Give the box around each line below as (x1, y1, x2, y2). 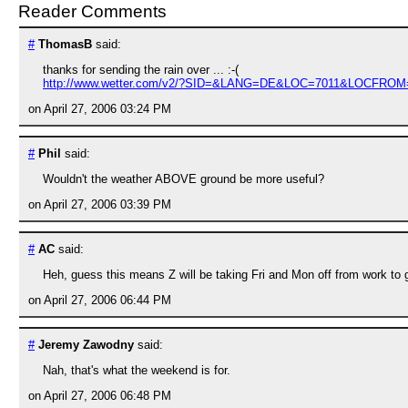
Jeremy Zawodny (38, 338, 134, 352)
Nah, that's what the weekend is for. (43, 363, 230, 378)
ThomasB (38, 37, 92, 52)
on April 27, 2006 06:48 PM (28, 389, 171, 403)
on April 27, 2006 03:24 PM (28, 102, 171, 117)
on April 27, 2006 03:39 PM (28, 198, 171, 212)
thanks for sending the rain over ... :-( (43, 63, 239, 77)
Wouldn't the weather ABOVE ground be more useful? (43, 172, 324, 187)
